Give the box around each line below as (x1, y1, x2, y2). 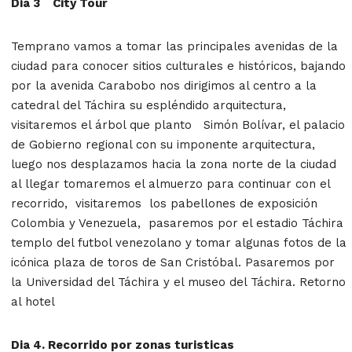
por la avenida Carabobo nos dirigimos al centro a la (11, 78, 317, 93)
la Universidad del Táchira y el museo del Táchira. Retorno (11, 274, 346, 289)
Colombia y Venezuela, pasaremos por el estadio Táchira (11, 215, 343, 230)
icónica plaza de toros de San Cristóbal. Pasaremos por (11, 255, 335, 269)
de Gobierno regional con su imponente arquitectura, (11, 137, 315, 152)
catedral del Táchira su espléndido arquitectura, (11, 97, 286, 112)
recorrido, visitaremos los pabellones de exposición (11, 196, 317, 211)
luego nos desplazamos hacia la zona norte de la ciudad (11, 156, 336, 171)
